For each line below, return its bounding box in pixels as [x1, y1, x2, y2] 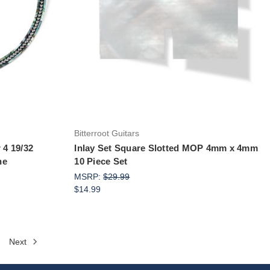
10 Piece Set [74, 155, 128, 166]
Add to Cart [147, 28, 190, 37]
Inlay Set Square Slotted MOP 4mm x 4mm [74, 142, 258, 153]
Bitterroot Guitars [74, 128, 140, 138]
